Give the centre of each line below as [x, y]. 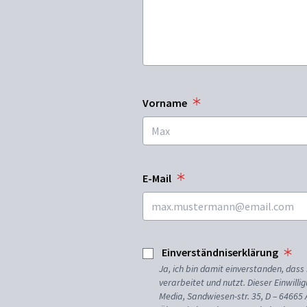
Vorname [165, 103]
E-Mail [157, 178]
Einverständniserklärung [220, 252]
